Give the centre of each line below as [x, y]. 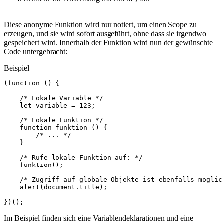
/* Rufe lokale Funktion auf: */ [81, 158]
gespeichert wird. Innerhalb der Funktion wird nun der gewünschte [108, 43]
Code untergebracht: [36, 52]
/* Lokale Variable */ [61, 98]
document [59, 187]
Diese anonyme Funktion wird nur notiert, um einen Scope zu [100, 25]
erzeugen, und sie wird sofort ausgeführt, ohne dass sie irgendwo [105, 34]
